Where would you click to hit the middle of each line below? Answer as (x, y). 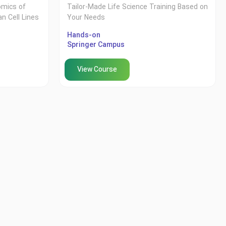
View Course (97, 70)
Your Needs (86, 18)
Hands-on (84, 36)
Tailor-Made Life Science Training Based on (137, 8)
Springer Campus (96, 45)
